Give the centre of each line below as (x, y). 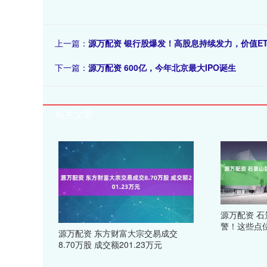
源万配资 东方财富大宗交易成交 (118, 233)
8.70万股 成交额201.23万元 (111, 244)
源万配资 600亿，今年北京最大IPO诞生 (162, 67)
